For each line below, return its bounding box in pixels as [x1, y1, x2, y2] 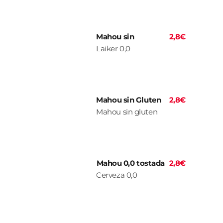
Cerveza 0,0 [96, 170, 137, 180]
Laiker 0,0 [96, 44, 130, 54]
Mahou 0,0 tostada [96, 158, 165, 168]
